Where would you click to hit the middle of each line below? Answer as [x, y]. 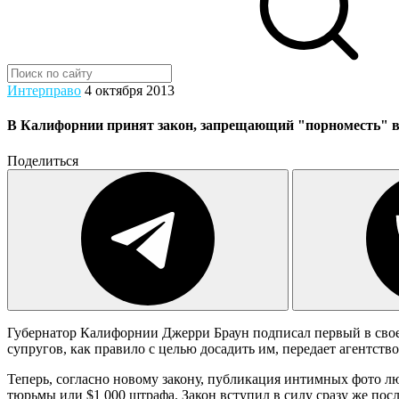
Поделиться [43, 160]
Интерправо [44, 90]
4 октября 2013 [130, 90]
